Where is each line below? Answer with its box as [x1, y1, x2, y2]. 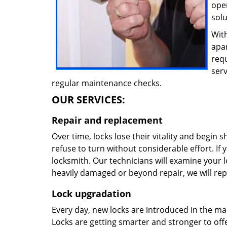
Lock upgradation [52, 187, 131, 200]
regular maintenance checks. [52, 78, 162, 89]
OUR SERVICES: [52, 93, 125, 106]
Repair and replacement [52, 114, 163, 126]
